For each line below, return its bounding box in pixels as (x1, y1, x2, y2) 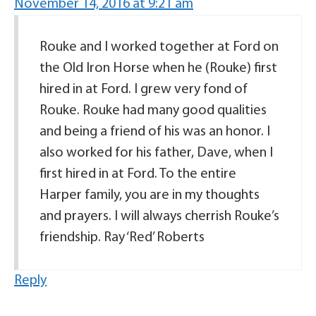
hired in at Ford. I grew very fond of (39, 83, 248, 97)
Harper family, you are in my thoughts (39, 188, 260, 202)
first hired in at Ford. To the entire (39, 167, 236, 181)
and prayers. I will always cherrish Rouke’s (39, 209, 279, 224)
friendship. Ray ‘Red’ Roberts (39, 231, 205, 245)
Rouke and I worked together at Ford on (39, 40, 279, 54)
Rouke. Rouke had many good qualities (39, 104, 267, 118)
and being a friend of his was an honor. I (39, 125, 270, 139)
